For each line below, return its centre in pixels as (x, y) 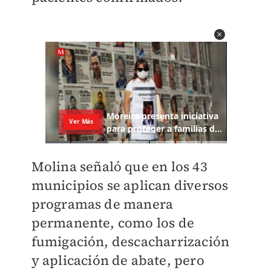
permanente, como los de (113, 223)
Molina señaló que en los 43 (119, 167)
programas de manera (102, 204)
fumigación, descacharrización (130, 242)
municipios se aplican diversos (130, 185)
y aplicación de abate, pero (118, 260)
